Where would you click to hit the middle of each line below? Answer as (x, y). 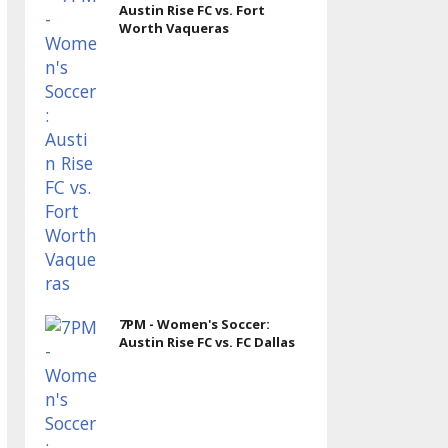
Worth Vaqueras (173, 28)
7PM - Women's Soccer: (194, 324)
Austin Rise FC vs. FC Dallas (206, 342)
